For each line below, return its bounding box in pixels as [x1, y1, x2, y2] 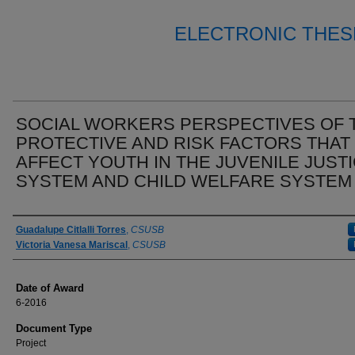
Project [16, 338, 46, 349]
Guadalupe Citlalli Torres [16, 224, 126, 235]
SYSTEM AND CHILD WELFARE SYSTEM [16, 171, 352, 191]
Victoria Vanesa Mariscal [16, 239, 128, 250]
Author [13, 221, 59, 239]
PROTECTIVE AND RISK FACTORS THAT [16, 133, 350, 153]
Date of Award [16, 282, 84, 294]
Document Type [16, 323, 92, 334]
